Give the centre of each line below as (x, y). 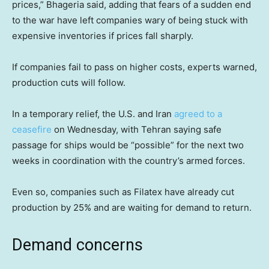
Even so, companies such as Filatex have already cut (123, 192)
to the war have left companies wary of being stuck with (130, 20)
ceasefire (32, 130)
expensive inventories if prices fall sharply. (103, 36)
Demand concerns (77, 245)
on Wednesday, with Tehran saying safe (137, 130)
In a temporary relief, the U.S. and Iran (93, 114)
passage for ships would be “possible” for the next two (128, 145)
